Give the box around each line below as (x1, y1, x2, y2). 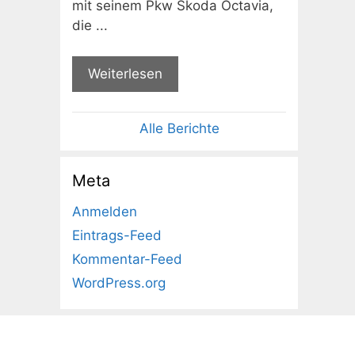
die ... (72, 17, 108, 34)
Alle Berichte (139, 120, 219, 137)
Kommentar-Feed (72, 251, 182, 268)
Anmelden (72, 204, 137, 220)
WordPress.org (72, 275, 166, 292)
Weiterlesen (88, 65, 162, 82)
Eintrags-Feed (72, 227, 162, 244)
